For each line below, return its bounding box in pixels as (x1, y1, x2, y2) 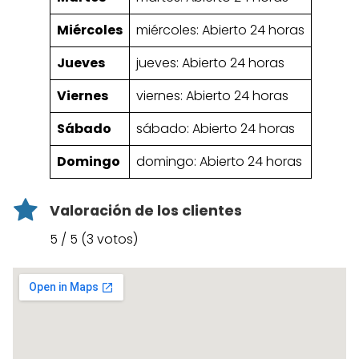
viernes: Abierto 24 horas (136, 87, 288, 106)
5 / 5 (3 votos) (50, 230, 138, 249)
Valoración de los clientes (50, 201, 242, 221)
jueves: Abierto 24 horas (136, 54, 284, 73)
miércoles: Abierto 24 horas (136, 21, 305, 40)
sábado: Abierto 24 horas (136, 119, 295, 139)
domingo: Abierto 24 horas (136, 152, 302, 171)
